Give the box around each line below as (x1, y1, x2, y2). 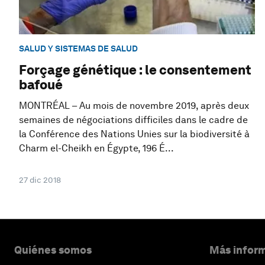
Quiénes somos (14, 244, 92, 257)
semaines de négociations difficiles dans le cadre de (19, 114, 248, 126)
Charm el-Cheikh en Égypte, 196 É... (19, 143, 174, 154)
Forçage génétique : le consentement (19, 62, 251, 78)
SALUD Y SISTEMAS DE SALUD (19, 43, 138, 53)
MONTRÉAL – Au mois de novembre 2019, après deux (19, 100, 249, 112)
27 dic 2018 (19, 175, 61, 185)
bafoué (19, 77, 63, 93)
